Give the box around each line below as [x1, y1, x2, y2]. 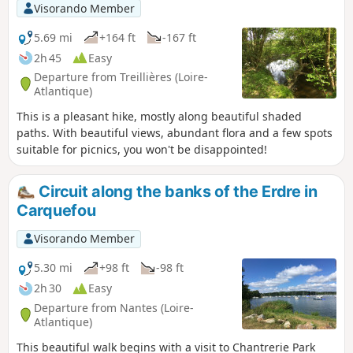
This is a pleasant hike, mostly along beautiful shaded [17, 109, 302, 124]
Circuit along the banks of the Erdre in [35, 182, 318, 202]
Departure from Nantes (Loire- [34, 299, 194, 315]
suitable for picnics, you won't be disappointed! [17, 142, 267, 158]
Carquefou [17, 200, 96, 220]
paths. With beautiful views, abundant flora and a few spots [17, 125, 333, 141]
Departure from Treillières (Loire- [34, 69, 208, 84]
